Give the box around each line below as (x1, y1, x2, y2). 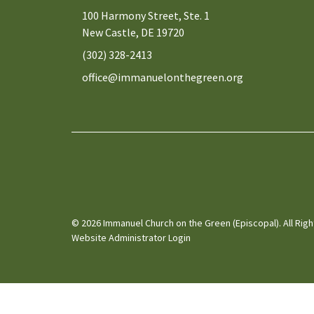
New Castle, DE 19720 (82, 25, 184, 39)
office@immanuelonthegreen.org (82, 70, 243, 84)
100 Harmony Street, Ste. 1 (82, 8, 210, 22)
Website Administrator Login (71, 231, 191, 244)
